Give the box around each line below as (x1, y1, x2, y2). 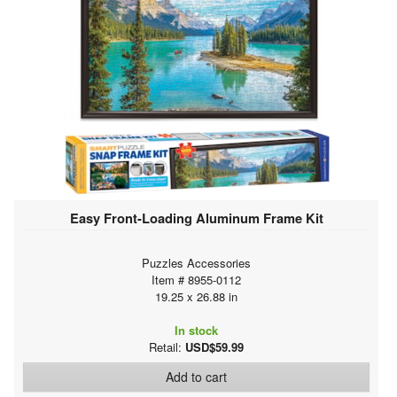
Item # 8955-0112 (152, 270, 241, 288)
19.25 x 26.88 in (155, 287, 237, 305)
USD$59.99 (185, 338, 244, 355)
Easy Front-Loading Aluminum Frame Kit (69, 207, 323, 228)
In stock (175, 321, 218, 339)
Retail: (149, 338, 185, 355)
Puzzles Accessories (142, 253, 251, 271)
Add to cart (166, 367, 227, 385)
